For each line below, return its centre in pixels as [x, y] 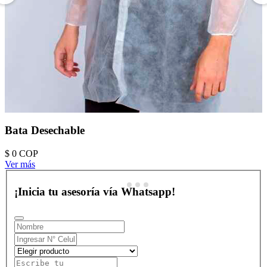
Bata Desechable [45, 131]
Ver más [20, 164]
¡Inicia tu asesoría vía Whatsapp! [95, 192]
